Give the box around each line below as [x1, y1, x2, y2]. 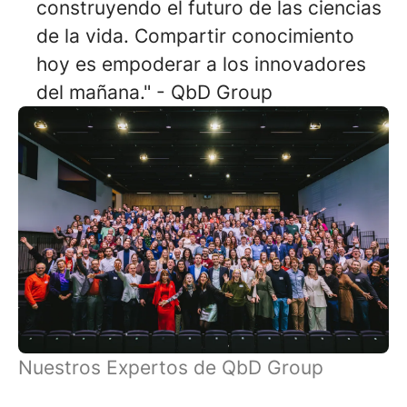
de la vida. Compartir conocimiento [36, 25, 354, 47]
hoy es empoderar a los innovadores [36, 53, 366, 75]
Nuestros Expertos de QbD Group [18, 356, 323, 379]
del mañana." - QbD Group [36, 81, 273, 104]
